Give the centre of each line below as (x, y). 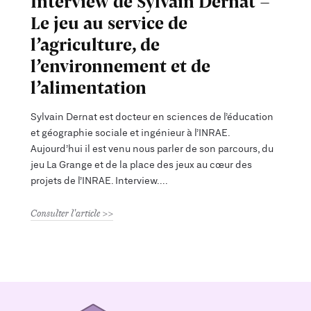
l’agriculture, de (95, 44)
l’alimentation (89, 87)
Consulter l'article (65, 213)
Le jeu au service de (109, 22)
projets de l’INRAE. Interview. (95, 180)
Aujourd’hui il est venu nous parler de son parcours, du (152, 149)
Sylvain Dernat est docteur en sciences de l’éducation (152, 117)
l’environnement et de (120, 65)
